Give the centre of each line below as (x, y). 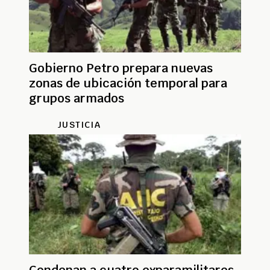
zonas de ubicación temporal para (128, 83)
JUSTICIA (79, 125)
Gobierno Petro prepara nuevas (121, 68)
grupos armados (77, 99)
